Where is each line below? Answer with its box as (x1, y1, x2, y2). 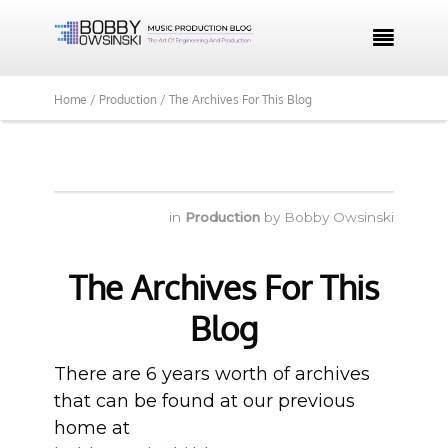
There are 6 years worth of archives (54, 363, 370, 385)
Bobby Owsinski (284, 209, 394, 225)
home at (54, 417, 130, 439)
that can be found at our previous (54, 390, 355, 412)
